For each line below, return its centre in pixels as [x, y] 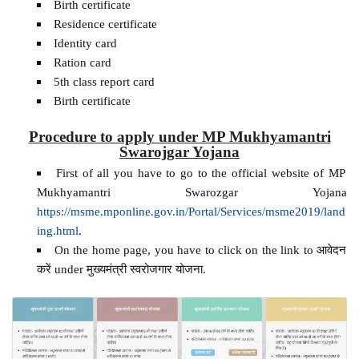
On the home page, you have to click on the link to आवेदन [200, 250]
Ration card [82, 62]
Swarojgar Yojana [179, 151]
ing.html [57, 231]
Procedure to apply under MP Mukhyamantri [179, 136]
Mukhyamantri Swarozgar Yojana [192, 192]
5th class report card [104, 81]
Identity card [85, 42]
